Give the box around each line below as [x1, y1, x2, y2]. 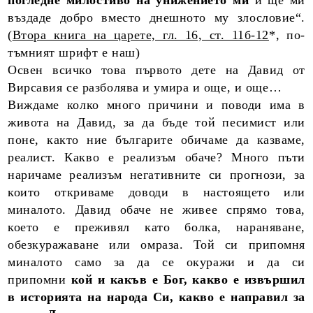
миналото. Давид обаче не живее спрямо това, [8, 203, 305, 217]
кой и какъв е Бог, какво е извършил [71, 272, 305, 286]
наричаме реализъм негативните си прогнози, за [8, 168, 305, 182]
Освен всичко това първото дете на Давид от [8, 63, 305, 77]
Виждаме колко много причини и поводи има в [8, 98, 305, 112]
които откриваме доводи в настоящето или [8, 185, 305, 199]
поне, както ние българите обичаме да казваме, [8, 133, 305, 147]
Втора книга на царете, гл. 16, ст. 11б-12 [12, 28, 269, 42]
